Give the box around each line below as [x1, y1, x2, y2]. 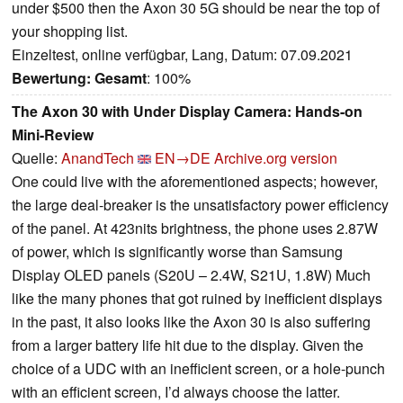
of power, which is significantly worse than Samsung [12, 241, 343, 263]
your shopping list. [12, 21, 128, 42]
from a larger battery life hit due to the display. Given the [12, 335, 363, 356]
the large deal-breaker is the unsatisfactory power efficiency [12, 194, 389, 216]
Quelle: [12, 148, 61, 169]
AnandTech [61, 148, 134, 169]
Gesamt [94, 67, 147, 89]
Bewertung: [12, 67, 91, 89]
